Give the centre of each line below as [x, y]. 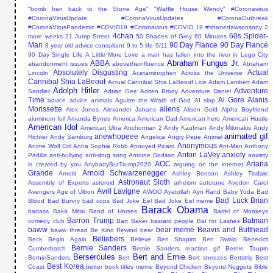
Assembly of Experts [58, 182]
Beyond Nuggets [228, 266]
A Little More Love [112, 54]
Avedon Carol [248, 182]
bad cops [96, 200]
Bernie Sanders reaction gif [176, 248]
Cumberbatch [47, 248]
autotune [212, 182]
